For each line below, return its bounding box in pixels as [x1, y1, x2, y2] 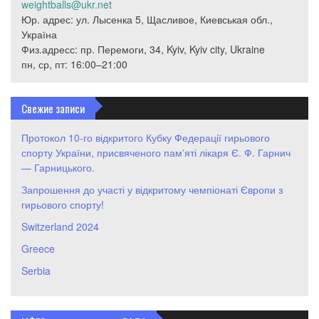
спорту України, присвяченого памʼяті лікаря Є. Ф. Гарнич [21, 145, 291, 160]
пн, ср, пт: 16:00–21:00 [21, 57, 127, 72]
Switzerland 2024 [21, 219, 99, 234]
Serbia [21, 263, 51, 278]
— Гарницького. [21, 160, 95, 175]
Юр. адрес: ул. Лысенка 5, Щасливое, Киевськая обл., [21, 12, 273, 27]
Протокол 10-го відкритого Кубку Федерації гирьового [21, 130, 270, 145]
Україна [21, 27, 57, 42]
